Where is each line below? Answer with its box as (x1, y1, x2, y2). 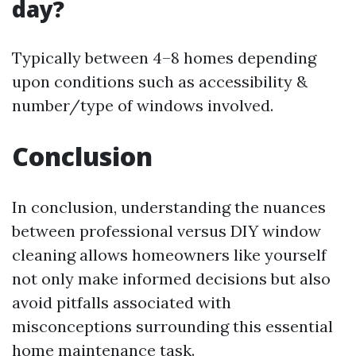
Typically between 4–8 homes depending (12, 48, 316, 68)
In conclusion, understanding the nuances (12, 197, 326, 217)
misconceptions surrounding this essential (12, 316, 333, 336)
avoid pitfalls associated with (12, 292, 231, 312)
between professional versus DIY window (12, 221, 321, 241)
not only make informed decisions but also (12, 269, 331, 288)
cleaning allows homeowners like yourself (12, 245, 327, 265)
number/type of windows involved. (12, 95, 273, 115)
